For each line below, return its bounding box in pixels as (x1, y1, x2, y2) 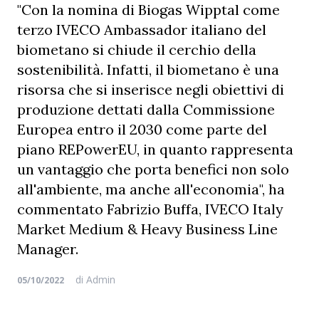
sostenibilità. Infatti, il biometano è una (17, 61, 279, 78)
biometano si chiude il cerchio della (17, 41, 256, 58)
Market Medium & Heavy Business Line (17, 220, 278, 238)
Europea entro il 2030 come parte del (17, 120, 267, 138)
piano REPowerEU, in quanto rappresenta (17, 140, 293, 158)
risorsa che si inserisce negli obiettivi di (17, 80, 284, 98)
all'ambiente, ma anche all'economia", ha (17, 180, 285, 198)
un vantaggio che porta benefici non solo (17, 160, 289, 178)
